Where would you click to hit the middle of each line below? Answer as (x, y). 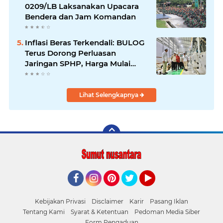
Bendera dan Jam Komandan (80, 16)
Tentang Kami (44, 212)
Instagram (104, 190)
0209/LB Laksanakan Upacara (82, 6)
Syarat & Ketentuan (100, 212)
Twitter (134, 190)
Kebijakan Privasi (60, 201)
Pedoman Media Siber (167, 212)
